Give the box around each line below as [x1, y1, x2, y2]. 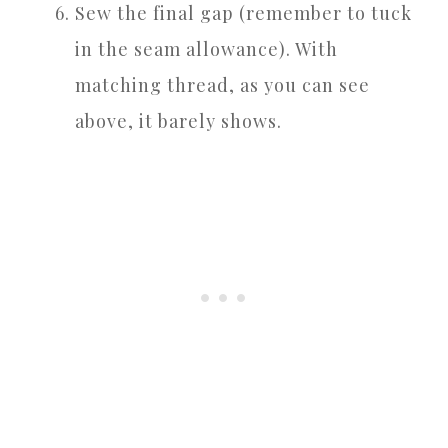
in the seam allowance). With [75, 36, 338, 61]
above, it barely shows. [75, 108, 282, 133]
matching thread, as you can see [75, 72, 370, 97]
